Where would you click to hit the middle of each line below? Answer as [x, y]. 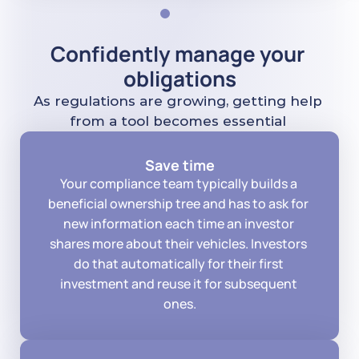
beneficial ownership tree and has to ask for [178, 204]
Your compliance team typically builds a [178, 184]
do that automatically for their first [178, 264]
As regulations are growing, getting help [177, 101]
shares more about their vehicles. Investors [178, 244]
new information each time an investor [178, 224]
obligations [179, 79]
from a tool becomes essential [179, 121]
